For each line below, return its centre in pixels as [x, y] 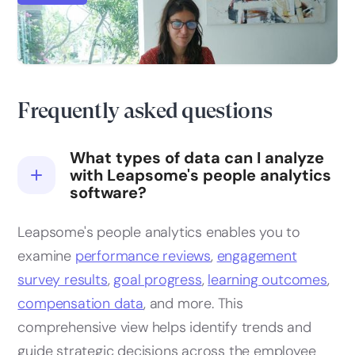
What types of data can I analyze [197, 158]
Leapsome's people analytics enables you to [159, 233]
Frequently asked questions [145, 111]
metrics [59, 38]
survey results [63, 280]
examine [46, 256]
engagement [257, 256]
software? [109, 193]
